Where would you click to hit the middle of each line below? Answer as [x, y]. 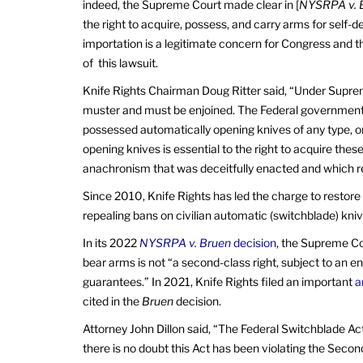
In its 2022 [111, 243]
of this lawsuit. [120, 63]
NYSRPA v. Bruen [185, 243]
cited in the [112, 301]
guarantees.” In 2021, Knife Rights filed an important [219, 282]
